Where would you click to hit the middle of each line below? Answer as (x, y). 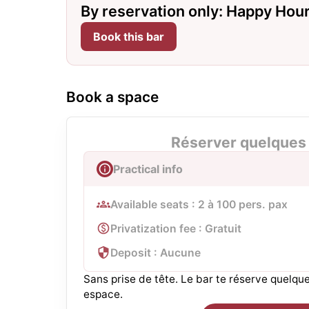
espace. (103, 294)
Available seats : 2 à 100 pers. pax (199, 204)
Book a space (112, 97)
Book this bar (129, 36)
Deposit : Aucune (156, 252)
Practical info (148, 169)
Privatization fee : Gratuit (176, 228)
